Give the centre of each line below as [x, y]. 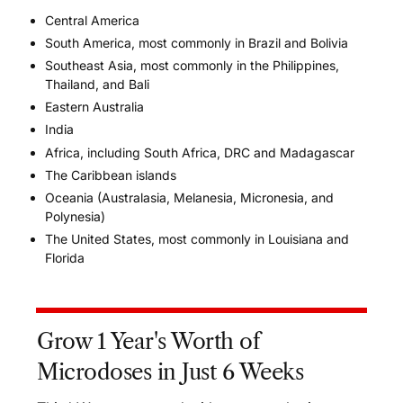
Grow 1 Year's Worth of [148, 342]
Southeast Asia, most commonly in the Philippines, [192, 65]
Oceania [69, 197]
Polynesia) [75, 216]
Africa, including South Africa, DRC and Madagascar [200, 152]
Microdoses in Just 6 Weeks [170, 372]
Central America [92, 20]
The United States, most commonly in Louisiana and [197, 239]
